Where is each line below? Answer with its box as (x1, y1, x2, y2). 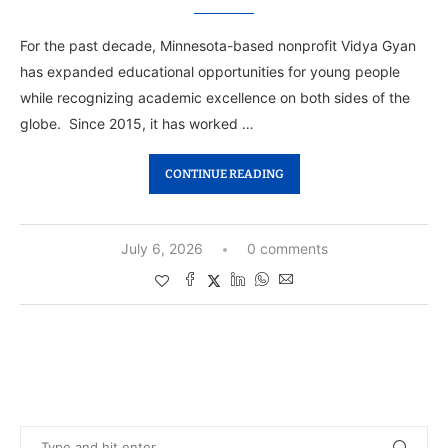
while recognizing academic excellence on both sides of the (20, 89, 410, 107)
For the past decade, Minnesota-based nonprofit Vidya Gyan (20, 37, 416, 55)
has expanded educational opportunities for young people (20, 63, 400, 81)
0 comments (246, 240, 328, 258)
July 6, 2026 (120, 240, 203, 258)
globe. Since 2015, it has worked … (20, 115, 254, 133)
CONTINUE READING (164, 167, 284, 182)
